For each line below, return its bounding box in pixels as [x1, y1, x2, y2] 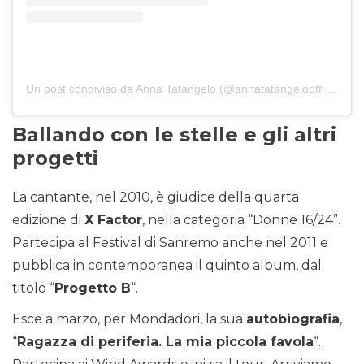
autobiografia [246, 310, 340, 327]
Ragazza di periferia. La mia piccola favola [17, 333, 314, 349]
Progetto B [54, 279, 131, 296]
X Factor [84, 211, 142, 227]
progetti [12, 145, 98, 170]
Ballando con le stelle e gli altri [12, 122, 336, 146]
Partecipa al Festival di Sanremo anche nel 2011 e [12, 234, 328, 250]
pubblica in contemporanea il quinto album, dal [12, 257, 322, 273]
